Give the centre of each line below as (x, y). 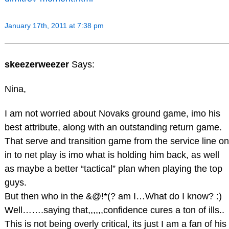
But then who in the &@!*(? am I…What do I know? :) (113, 196)
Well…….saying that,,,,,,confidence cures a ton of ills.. (114, 210)
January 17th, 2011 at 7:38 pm (54, 26)
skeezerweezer (38, 65)
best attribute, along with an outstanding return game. (113, 127)
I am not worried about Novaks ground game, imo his (112, 113)
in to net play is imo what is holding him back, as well (112, 155)
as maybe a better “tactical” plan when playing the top (113, 168)
